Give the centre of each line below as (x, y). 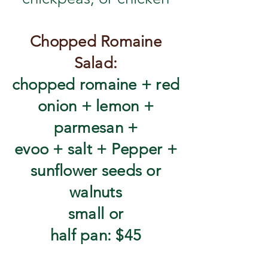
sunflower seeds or (96, 171)
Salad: (96, 63)
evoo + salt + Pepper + (96, 149)
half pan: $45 (96, 235)
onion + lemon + (96, 106)
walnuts (96, 192)
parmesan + (96, 128)
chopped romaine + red (96, 85)
